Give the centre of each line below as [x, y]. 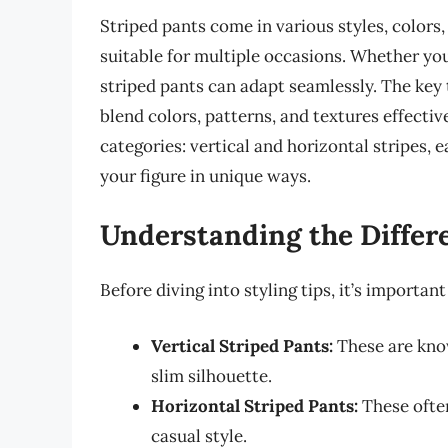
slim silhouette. [211, 375]
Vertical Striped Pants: [242, 345]
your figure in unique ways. [205, 175]
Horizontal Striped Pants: [254, 405]
